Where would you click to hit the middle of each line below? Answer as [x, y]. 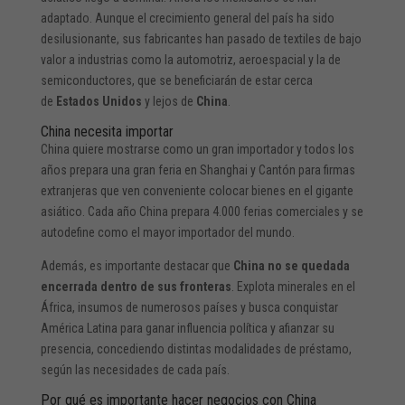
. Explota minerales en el [293, 286]
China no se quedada [291, 265]
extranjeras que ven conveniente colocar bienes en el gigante [197, 190]
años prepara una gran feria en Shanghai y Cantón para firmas [198, 170]
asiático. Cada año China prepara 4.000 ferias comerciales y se [202, 211]
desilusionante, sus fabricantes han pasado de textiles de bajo [201, 38]
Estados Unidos [99, 101]
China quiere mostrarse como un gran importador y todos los [197, 149]
